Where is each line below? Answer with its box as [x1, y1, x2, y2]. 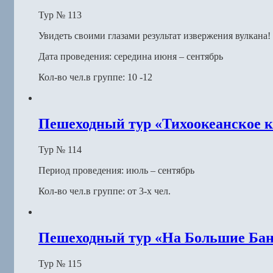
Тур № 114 [38, 144, 82, 155]
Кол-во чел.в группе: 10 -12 [38, 71, 152, 82]
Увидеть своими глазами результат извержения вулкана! [38, 30, 271, 41]
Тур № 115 [38, 258, 82, 269]
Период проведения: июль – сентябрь [38, 165, 194, 175]
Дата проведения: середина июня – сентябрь [38, 51, 223, 62]
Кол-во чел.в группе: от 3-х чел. [38, 185, 171, 196]
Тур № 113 [38, 9, 82, 20]
